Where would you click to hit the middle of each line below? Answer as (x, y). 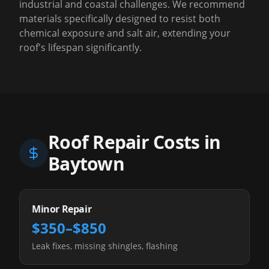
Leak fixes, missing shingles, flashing (105, 246)
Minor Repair (62, 209)
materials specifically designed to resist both (120, 19)
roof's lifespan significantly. (80, 47)
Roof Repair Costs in (134, 142)
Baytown (86, 164)
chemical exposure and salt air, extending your (125, 33)
